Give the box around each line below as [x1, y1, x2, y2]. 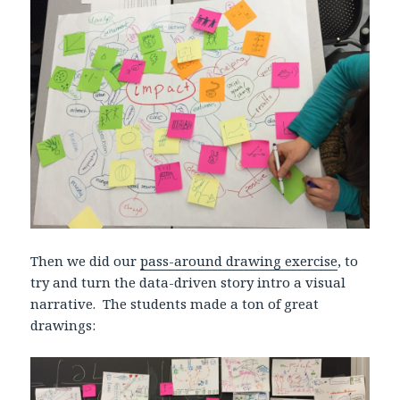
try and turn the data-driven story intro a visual [30, 272, 346, 291]
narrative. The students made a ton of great [30, 294, 320, 312]
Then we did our [30, 251, 141, 270]
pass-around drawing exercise [140, 251, 338, 270]
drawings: [30, 315, 96, 334]
